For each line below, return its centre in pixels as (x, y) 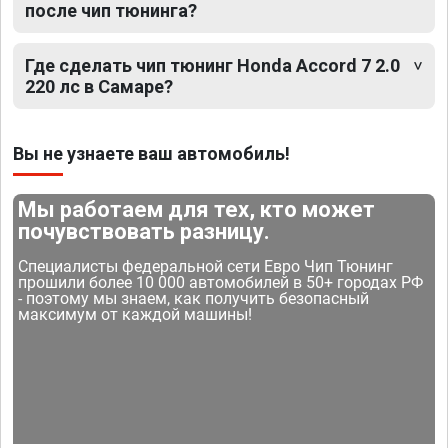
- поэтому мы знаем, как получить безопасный (194, 299)
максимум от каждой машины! (135, 315)
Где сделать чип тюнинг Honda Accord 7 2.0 (212, 66)
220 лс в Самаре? (99, 87)
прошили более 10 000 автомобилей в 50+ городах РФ (221, 283)
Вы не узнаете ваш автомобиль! (151, 154)
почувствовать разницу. (144, 232)
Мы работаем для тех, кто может (197, 210)
